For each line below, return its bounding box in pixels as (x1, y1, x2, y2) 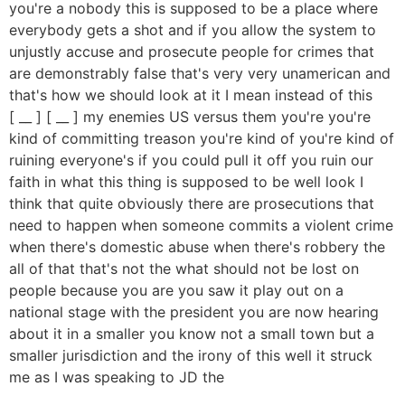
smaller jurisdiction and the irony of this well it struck (9, 346, 372, 365)
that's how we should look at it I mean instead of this (9, 86, 372, 105)
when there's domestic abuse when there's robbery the (9, 238, 385, 257)
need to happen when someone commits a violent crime (9, 216, 393, 235)
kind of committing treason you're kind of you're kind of (9, 129, 394, 148)
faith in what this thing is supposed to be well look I (9, 173, 363, 192)
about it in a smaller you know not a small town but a (9, 325, 374, 344)
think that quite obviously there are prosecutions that (9, 194, 374, 213)
